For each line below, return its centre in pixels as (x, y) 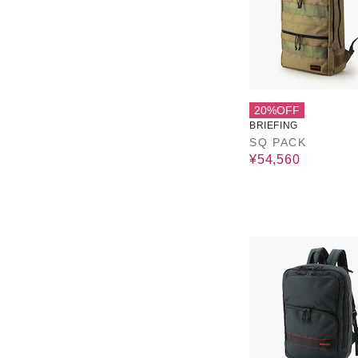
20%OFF (277, 110)
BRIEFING (274, 125)
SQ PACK (278, 142)
